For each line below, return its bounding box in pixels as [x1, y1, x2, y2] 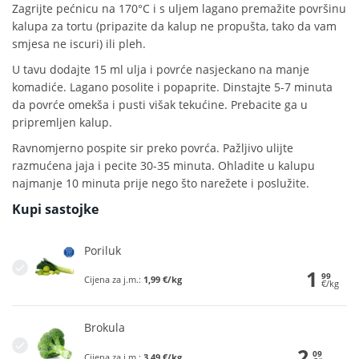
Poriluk [84, 242, 121, 258]
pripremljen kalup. [12, 114, 112, 130]
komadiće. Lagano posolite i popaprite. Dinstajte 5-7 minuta [12, 79, 333, 95]
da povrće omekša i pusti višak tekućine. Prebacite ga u [12, 96, 308, 112]
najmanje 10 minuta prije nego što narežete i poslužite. [12, 175, 309, 191]
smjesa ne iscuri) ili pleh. [12, 36, 146, 51]
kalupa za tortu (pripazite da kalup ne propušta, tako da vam [12, 18, 337, 34]
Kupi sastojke [12, 200, 99, 219]
